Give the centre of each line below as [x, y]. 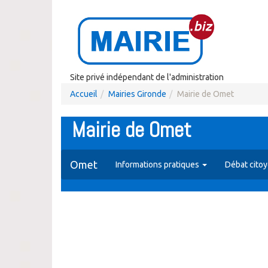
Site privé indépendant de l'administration [147, 77]
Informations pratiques [158, 165]
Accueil [84, 94]
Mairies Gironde [137, 94]
